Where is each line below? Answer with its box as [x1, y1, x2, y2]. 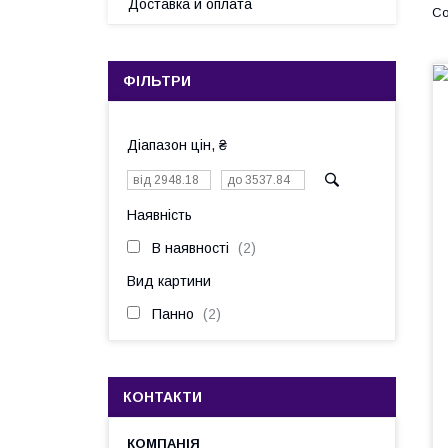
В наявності [152, 240, 229, 256]
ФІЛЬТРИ [123, 73, 191, 89]
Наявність [127, 207, 192, 223]
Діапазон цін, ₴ [127, 137, 227, 153]
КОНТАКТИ [123, 389, 202, 405]
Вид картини [127, 273, 211, 289]
